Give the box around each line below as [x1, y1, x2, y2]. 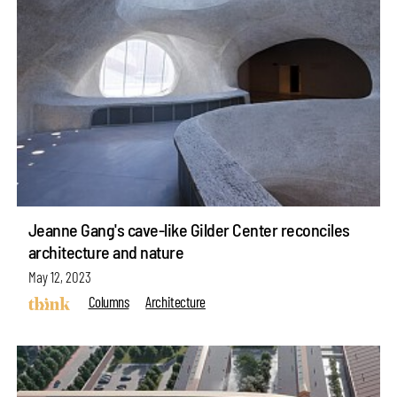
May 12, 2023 [27, 268, 91, 286]
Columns [88, 292, 129, 311]
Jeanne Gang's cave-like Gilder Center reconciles [27, 218, 350, 240]
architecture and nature [27, 240, 184, 262]
